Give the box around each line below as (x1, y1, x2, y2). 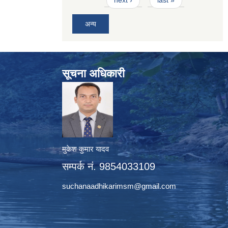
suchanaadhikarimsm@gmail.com (62, 181, 176, 190)
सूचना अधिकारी (62, 67, 125, 80)
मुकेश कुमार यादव (62, 144, 109, 153)
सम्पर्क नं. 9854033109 (62, 160, 155, 172)
